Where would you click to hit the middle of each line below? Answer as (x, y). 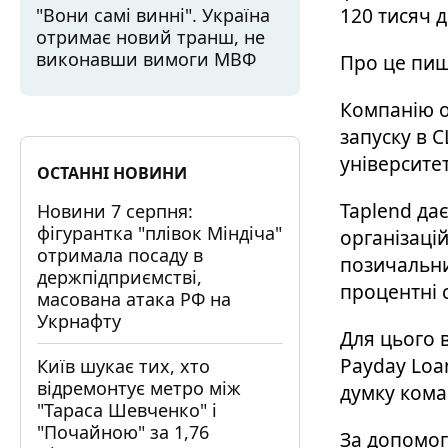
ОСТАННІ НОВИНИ (112, 173)
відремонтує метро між (139, 388)
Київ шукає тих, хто (123, 366)
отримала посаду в (120, 255)
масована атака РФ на (134, 299)
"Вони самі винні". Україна (153, 15)
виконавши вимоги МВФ (146, 59)
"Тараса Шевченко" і (127, 410)
